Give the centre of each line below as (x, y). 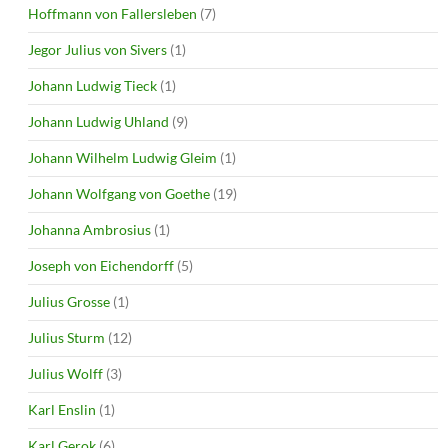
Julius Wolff (65, 373)
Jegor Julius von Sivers (97, 49)
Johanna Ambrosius (89, 229)
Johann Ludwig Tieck (92, 85)
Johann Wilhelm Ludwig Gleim (122, 157)
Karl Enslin (62, 409)
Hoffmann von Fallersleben (112, 13)
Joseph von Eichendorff (101, 265)
